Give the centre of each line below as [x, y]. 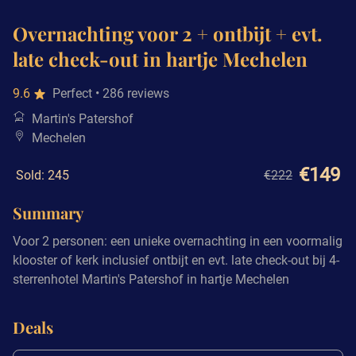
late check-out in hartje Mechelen [160, 58]
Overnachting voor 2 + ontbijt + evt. [167, 33]
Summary [48, 212]
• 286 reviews [132, 93]
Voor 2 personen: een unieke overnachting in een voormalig [178, 241]
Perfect [74, 93]
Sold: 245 [43, 175]
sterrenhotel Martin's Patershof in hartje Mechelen [151, 279]
